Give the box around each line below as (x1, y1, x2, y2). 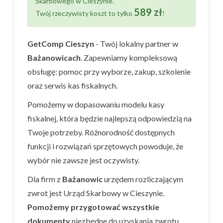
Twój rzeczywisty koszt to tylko (35, 9, 134, 17)
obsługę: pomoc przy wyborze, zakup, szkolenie (27, 67, 191, 76)
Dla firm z (27, 174, 62, 184)
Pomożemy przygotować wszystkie (27, 202, 159, 212)
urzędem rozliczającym (103, 174, 183, 184)
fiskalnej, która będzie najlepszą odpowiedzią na (27, 113, 192, 123)
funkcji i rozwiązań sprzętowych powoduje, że (27, 141, 183, 151)
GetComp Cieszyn (27, 39, 94, 48)
